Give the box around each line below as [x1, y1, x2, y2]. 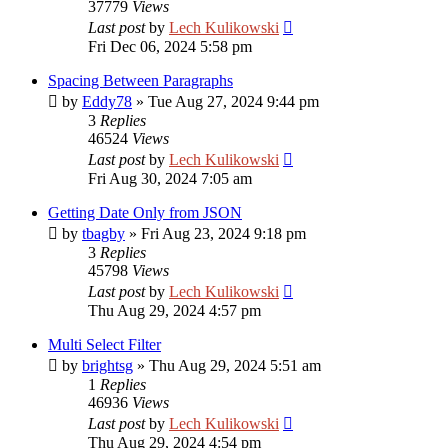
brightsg [82, 357, 133, 374]
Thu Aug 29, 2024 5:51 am [149, 357, 321, 374]
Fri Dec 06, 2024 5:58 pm [88, 38, 252, 55]
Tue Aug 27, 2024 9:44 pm [148, 93, 319, 110]
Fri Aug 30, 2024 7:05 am [88, 170, 252, 187]
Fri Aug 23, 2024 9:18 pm [141, 225, 306, 242]
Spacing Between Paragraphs [48, 72, 233, 89]
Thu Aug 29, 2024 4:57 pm [88, 302, 261, 319]
